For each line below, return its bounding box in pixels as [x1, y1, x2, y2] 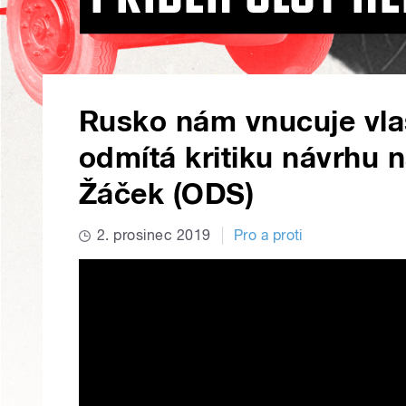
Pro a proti [233, 227, 303, 245]
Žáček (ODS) [79, 177, 255, 212]
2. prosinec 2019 [97, 227, 211, 245]
